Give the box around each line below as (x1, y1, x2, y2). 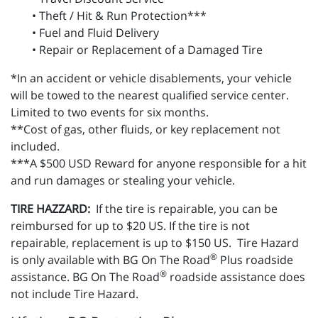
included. (11, 138, 60, 155)
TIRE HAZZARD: (11, 201, 96, 217)
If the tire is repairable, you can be (96, 201, 278, 217)
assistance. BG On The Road (11, 269, 160, 285)
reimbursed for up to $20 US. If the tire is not (11, 218, 250, 234)
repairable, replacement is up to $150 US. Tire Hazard (11, 235, 299, 251)
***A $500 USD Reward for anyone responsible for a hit (11, 155, 307, 172)
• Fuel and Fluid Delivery (32, 25, 159, 41)
